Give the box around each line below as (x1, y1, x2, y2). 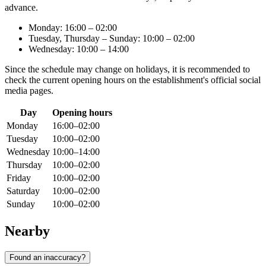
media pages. (5, 85, 53, 96)
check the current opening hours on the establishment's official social (5, 75, 261, 85)
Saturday (7, 186, 40, 197)
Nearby (5, 223, 50, 239)
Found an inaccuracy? (9, 252, 85, 262)
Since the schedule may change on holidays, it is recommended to (5, 64, 250, 75)
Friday (7, 173, 31, 183)
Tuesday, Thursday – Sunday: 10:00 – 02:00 (28, 33, 195, 44)
